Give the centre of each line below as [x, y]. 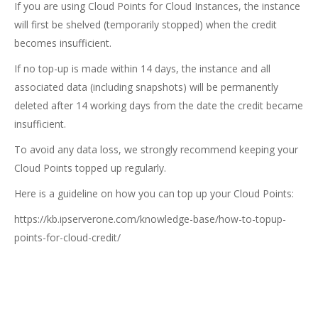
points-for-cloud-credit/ [67, 237]
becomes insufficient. [63, 43]
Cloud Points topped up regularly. [90, 168]
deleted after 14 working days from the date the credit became [159, 105]
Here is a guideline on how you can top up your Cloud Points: [154, 193]
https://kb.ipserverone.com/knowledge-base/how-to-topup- [150, 219]
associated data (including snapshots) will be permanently [146, 87]
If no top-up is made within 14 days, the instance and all [142, 68]
